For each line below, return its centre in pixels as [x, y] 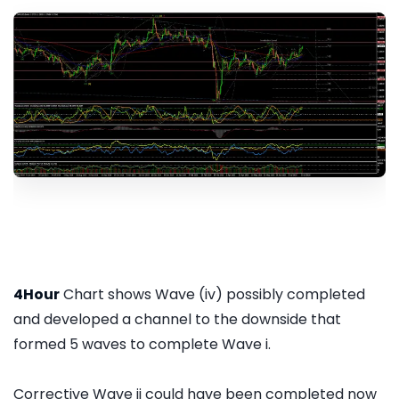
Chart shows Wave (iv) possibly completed [212, 295]
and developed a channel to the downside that [177, 320]
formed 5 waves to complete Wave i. [142, 345]
